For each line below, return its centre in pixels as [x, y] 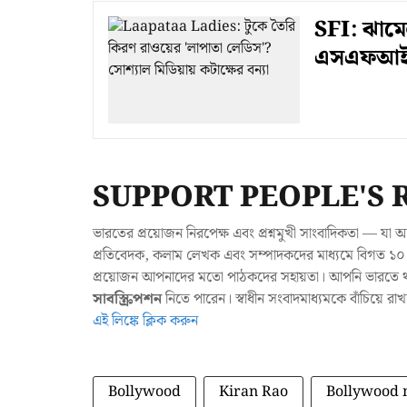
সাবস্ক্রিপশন [127, 300]
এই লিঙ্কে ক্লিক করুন [145, 322]
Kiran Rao [253, 392]
